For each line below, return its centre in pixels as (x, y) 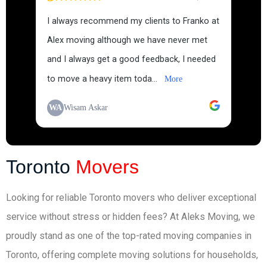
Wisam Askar (86, 108)
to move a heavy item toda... (103, 79)
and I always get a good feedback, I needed (131, 59)
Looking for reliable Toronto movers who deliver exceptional (131, 198)
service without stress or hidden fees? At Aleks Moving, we (131, 217)
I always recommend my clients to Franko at (133, 21)
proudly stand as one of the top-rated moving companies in (129, 236)
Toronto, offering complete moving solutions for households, (132, 255)
